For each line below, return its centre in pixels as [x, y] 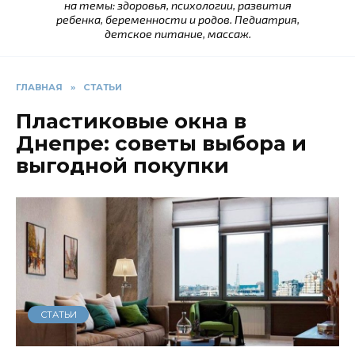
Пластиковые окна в [131, 122]
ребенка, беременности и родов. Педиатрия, [177, 20]
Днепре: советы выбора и [161, 144]
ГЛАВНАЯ [39, 88]
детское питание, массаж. [177, 34]
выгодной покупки [122, 166]
